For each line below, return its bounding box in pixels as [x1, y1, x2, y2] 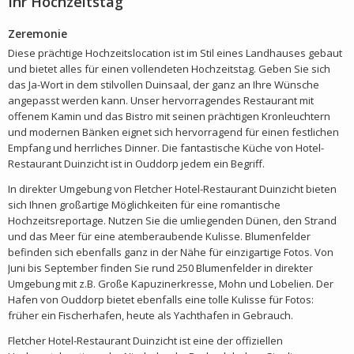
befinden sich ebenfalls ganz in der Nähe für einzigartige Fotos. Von [8, 245, 333, 259]
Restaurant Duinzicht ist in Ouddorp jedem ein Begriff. [8, 156, 267, 171]
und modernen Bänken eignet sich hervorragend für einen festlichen [8, 125, 339, 139]
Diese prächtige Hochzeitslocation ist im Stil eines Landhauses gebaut [8, 46, 342, 60]
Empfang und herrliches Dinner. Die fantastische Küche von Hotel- [8, 141, 324, 155]
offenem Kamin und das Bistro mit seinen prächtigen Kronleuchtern [8, 109, 330, 123]
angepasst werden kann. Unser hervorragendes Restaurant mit [8, 93, 314, 107]
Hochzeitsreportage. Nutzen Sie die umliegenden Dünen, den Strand [8, 213, 337, 228]
